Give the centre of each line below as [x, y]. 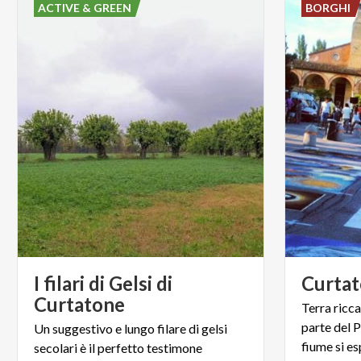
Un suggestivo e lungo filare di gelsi [131, 328]
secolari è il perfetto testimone [118, 347]
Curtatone [79, 304]
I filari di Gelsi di [103, 283]
